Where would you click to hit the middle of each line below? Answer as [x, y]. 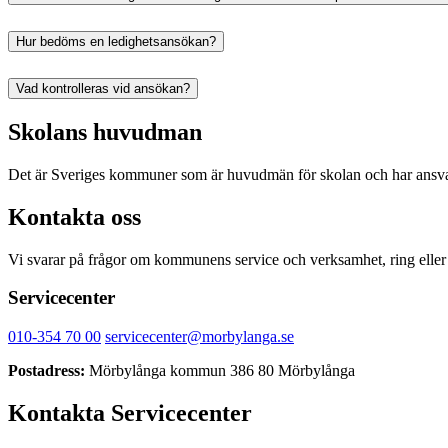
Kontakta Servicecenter [130, 412]
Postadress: [46, 371]
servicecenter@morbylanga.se [199, 337]
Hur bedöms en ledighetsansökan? [116, 42]
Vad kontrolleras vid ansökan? [103, 88]
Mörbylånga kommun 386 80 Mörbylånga [220, 371]
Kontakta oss [74, 216]
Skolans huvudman [105, 131]
